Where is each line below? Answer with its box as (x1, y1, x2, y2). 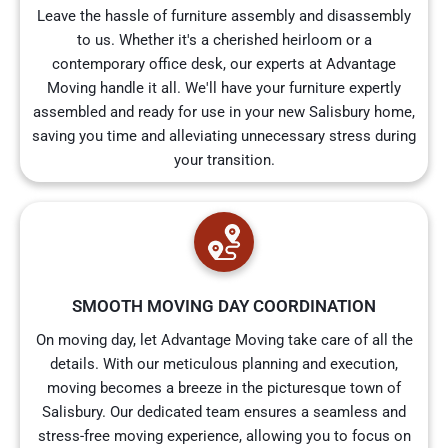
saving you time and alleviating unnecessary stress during (32, 127, 416, 146)
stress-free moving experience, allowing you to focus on (37, 427, 411, 446)
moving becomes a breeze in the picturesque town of (47, 379, 401, 398)
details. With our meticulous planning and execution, (50, 355, 398, 374)
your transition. (173, 151, 275, 170)
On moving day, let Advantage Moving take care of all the (35, 331, 413, 350)
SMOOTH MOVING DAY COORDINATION (72, 296, 376, 317)
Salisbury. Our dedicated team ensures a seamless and (42, 403, 406, 422)
